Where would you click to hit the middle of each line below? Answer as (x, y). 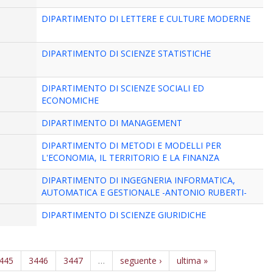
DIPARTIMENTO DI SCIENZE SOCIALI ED (123, 88)
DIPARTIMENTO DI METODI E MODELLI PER (132, 145)
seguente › (141, 261)
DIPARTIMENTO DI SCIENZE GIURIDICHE (124, 215)
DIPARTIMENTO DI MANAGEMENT (112, 123)
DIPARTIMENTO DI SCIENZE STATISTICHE (126, 53)
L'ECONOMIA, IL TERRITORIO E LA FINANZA (131, 158)
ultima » (193, 261)
